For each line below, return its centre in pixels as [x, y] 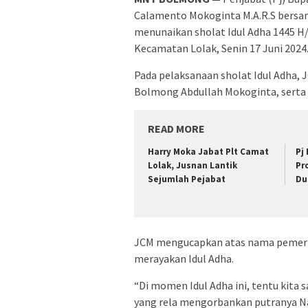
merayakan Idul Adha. [184, 258]
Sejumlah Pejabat [187, 179]
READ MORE [176, 129]
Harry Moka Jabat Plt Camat [208, 152]
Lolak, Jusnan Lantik [192, 166]
